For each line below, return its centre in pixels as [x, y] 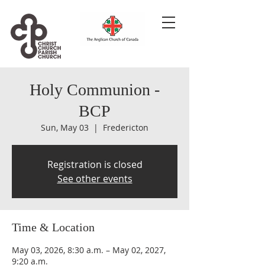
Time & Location [53, 227]
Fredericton [126, 127]
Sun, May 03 [65, 127]
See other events [95, 179]
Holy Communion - [95, 90]
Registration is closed [95, 164]
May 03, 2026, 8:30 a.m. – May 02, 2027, [89, 250]
